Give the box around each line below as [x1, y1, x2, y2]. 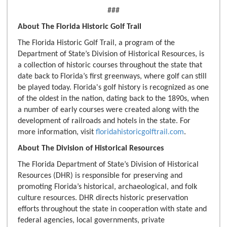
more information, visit [18, 128, 96, 137]
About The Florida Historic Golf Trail [18, 23, 141, 31]
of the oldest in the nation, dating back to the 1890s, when [18, 95, 209, 103]
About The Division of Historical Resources [18, 144, 164, 153]
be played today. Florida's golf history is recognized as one [18, 84, 209, 92]
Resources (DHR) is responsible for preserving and [18, 172, 182, 180]
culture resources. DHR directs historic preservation [18, 194, 188, 203]
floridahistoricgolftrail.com [96, 128, 184, 137]
